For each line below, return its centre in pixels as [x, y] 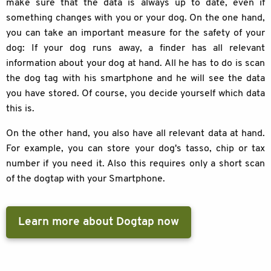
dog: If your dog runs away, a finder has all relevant [135, 48]
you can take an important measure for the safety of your [135, 33]
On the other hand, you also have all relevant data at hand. [135, 133]
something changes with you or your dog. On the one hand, [135, 18]
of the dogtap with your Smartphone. [86, 179]
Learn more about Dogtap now [99, 223]
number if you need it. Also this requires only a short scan [135, 164]
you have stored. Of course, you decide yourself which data [135, 93]
